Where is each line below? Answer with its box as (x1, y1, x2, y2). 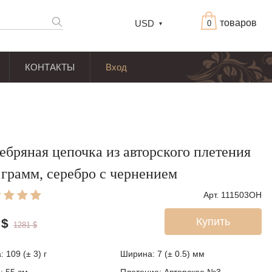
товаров (220, 18, 257, 28)
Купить (196, 216, 230, 228)
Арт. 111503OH (203, 190, 262, 200)
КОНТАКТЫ (24, 62, 75, 72)
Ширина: (120, 249, 158, 259)
